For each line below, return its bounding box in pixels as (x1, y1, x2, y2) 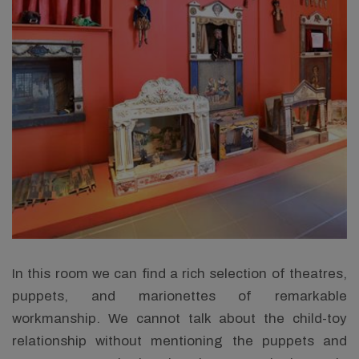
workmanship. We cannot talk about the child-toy (12, 311, 347, 326)
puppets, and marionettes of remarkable (12, 288, 347, 304)
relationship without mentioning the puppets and (12, 333, 347, 349)
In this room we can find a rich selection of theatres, (12, 266, 347, 281)
